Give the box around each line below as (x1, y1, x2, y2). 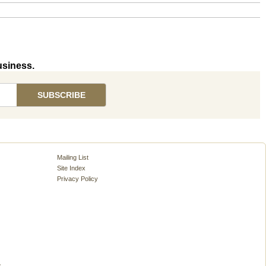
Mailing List (56, 154, 88, 161)
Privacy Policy (56, 175, 98, 182)
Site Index (56, 164, 85, 172)
